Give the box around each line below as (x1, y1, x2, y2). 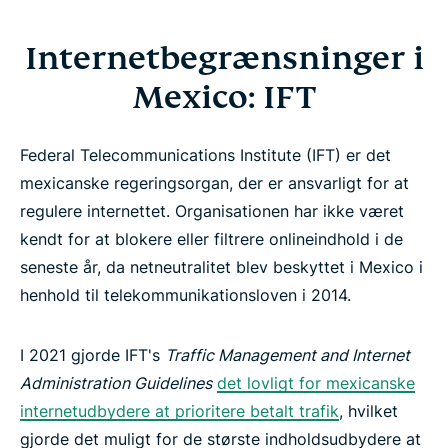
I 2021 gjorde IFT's (20, 344, 165, 365)
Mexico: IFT (131, 76, 317, 117)
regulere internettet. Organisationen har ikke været (20, 200, 404, 221)
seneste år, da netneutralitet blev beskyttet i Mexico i (20, 256, 423, 277)
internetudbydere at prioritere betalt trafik (20, 400, 339, 421)
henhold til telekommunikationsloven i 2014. (20, 284, 351, 305)
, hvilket (339, 400, 398, 421)
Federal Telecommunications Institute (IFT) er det (20, 144, 391, 165)
